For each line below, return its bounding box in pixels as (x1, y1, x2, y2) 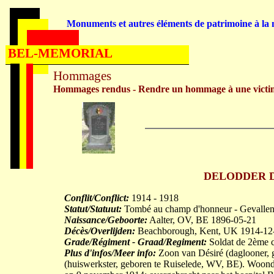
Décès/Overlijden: (64, 226, 135, 236)
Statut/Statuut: (64, 204, 122, 214)
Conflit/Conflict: (64, 193, 129, 203)
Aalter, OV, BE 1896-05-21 (147, 215, 256, 225)
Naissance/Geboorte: (64, 215, 147, 225)
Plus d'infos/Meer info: (64, 248, 156, 258)
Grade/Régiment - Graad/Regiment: (64, 237, 207, 247)
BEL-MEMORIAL (8, 46, 113, 61)
